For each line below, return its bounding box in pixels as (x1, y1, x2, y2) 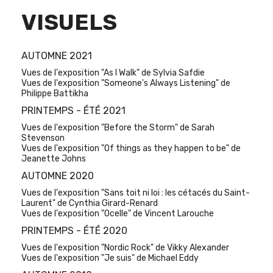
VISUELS (21, 9, 117, 35)
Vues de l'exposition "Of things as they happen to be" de (21, 143, 241, 154)
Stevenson (21, 133, 65, 144)
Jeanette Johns (21, 154, 86, 165)
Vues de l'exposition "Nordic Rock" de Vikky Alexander (21, 243, 229, 253)
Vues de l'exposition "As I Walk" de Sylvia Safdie (21, 68, 205, 79)
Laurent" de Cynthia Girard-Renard (21, 198, 158, 209)
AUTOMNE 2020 (21, 170, 94, 182)
